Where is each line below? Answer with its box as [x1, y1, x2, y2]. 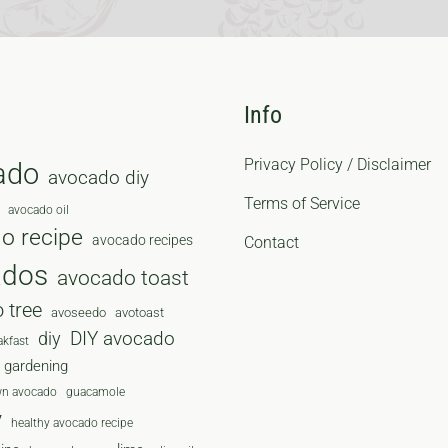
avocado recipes [92, 232, 193, 249]
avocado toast [57, 266, 189, 291]
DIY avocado [70, 328, 175, 351]
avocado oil [8, 203, 69, 218]
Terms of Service [244, 194, 360, 214]
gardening [4, 357, 68, 376]
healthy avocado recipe [11, 416, 133, 431]
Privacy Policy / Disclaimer [244, 155, 431, 175]
